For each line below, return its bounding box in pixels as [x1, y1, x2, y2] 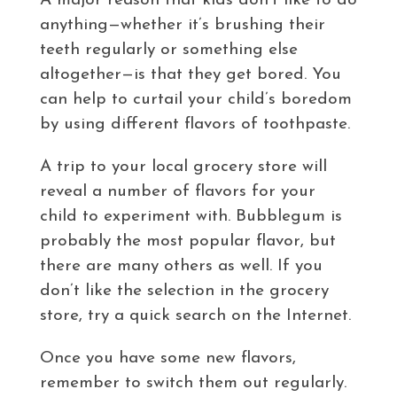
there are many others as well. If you [39, 257, 323, 275]
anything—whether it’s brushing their [39, 16, 325, 34]
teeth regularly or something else [39, 41, 298, 58]
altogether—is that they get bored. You [39, 66, 341, 83]
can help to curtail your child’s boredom [39, 90, 352, 108]
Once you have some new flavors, [39, 349, 296, 367]
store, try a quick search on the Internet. [39, 307, 351, 324]
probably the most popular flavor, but [39, 232, 336, 250]
